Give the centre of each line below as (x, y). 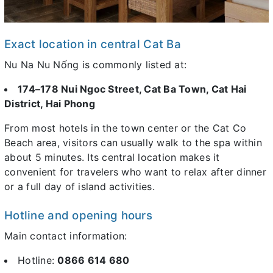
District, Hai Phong (50, 103)
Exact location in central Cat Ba (93, 44)
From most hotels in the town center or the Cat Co (126, 128)
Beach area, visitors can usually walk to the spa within (133, 142)
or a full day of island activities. (80, 186)
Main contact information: (66, 236)
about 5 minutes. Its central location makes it (112, 157)
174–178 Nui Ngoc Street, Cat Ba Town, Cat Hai (132, 89)
